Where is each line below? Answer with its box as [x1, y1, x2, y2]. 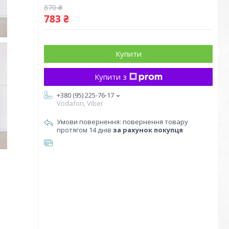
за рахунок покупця [113, 125, 183, 134]
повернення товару [123, 117, 188, 126]
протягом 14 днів [57, 125, 113, 134]
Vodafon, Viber [57, 99, 103, 108]
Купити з [94, 72, 127, 82]
